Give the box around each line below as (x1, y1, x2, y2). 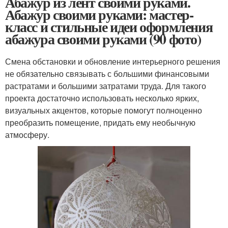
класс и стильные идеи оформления (5, 16, 213, 37)
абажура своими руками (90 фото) (5, 28, 201, 49)
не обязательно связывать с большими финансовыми (5, 67, 209, 79)
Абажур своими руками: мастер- (5, 4, 193, 25)
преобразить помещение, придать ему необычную (5, 116, 195, 128)
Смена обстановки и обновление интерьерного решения (5, 55, 220, 67)
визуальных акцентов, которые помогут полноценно (5, 104, 202, 116)
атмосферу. (5, 128, 49, 140)
